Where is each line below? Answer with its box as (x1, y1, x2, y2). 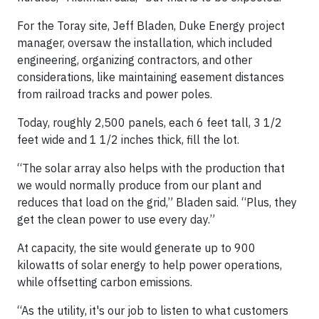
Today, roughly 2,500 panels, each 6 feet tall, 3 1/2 (17, 115, 282, 130)
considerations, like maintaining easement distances (17, 70, 284, 84)
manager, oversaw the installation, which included (17, 36, 272, 50)
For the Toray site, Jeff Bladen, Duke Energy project (17, 19, 285, 33)
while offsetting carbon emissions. (17, 275, 192, 289)
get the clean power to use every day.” (17, 212, 215, 226)
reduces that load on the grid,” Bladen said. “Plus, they (17, 195, 297, 209)
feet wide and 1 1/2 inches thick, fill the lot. (17, 132, 239, 147)
